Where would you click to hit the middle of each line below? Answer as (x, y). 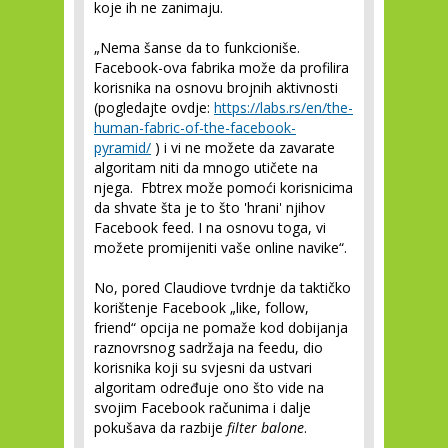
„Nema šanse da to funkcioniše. (197, 48)
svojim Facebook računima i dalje (202, 408)
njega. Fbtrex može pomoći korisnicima (223, 188)
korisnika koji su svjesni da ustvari (203, 368)
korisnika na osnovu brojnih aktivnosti (216, 88)
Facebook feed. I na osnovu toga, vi (210, 228)
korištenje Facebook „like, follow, (201, 308)
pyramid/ (122, 148)
